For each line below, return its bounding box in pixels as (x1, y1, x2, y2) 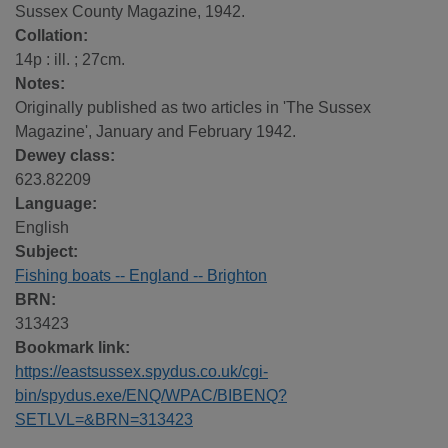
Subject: (15, 243, 78, 261)
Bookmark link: (15, 339, 130, 357)
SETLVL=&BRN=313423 (15, 411, 193, 429)
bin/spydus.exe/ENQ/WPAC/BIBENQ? (15, 387, 287, 405)
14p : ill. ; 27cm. (15, 51, 125, 69)
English (15, 219, 69, 237)
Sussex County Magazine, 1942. (15, 3, 245, 21)
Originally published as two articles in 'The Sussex (15, 99, 371, 117)
